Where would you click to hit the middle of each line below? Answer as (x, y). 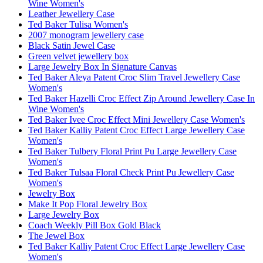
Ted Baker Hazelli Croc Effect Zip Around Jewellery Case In (141, 98)
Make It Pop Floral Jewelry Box (88, 204)
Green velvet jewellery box (78, 56)
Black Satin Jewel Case (72, 45)
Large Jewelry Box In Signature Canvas (102, 66)
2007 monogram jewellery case (86, 35)
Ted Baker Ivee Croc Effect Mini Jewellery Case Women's (136, 119)
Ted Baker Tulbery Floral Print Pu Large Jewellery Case (132, 151)
